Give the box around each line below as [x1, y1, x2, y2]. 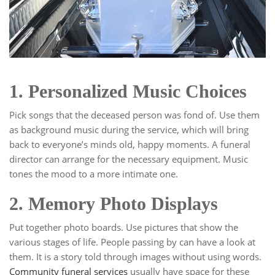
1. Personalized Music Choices [9, 81, 247, 102]
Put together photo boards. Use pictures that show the [9, 221, 238, 234]
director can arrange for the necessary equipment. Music [9, 153, 248, 166]
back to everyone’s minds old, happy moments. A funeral [9, 138, 250, 151]
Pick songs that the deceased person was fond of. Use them [9, 109, 260, 122]
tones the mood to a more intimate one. [9, 168, 178, 180]
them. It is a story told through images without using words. [9, 250, 261, 263]
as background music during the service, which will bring [9, 123, 249, 136]
